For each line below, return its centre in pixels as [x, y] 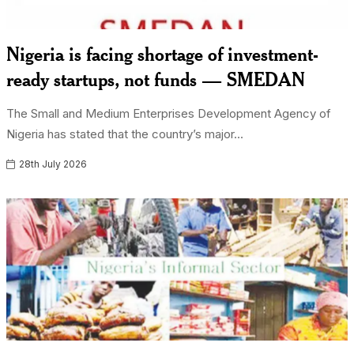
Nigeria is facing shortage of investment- [163, 54]
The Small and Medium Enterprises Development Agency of [169, 113]
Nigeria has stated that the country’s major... [125, 134]
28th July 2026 [52, 164]
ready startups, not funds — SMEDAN [156, 79]
